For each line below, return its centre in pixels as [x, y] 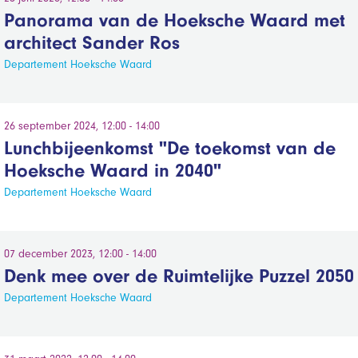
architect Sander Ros [91, 42]
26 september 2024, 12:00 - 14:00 [82, 126]
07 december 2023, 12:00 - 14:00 [80, 254]
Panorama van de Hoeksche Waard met [174, 20]
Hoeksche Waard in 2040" [112, 170]
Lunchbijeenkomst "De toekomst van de [169, 148]
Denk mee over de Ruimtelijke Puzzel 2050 [179, 276]
